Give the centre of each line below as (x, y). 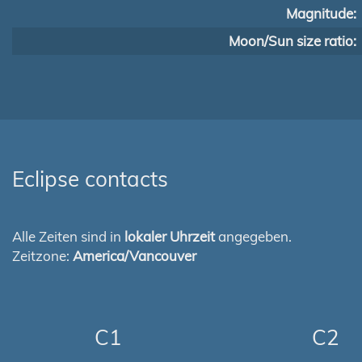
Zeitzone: (42, 256)
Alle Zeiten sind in (68, 236)
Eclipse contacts (90, 179)
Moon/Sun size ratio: (293, 41)
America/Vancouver (135, 256)
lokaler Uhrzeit (170, 236)
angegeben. (253, 236)
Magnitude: (321, 13)
